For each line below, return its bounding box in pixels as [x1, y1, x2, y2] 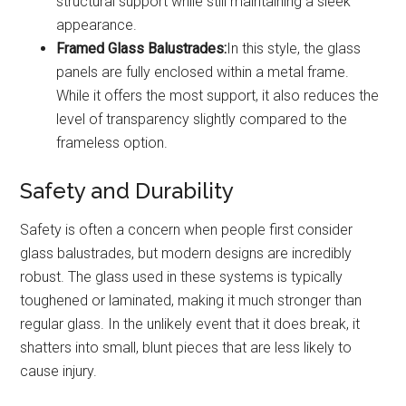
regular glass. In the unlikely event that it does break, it [20, 315, 361, 333]
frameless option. [56, 134, 169, 152]
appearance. [56, 16, 138, 34]
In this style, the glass [227, 40, 362, 58]
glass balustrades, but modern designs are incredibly [20, 245, 353, 263]
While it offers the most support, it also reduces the [56, 87, 380, 105]
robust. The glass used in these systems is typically [20, 268, 343, 286]
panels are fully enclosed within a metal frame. [56, 63, 350, 82]
